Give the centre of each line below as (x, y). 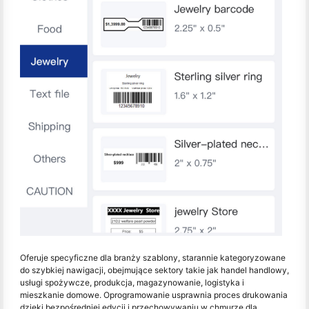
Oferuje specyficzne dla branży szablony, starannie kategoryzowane (153, 257)
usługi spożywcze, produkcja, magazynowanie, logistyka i (132, 282)
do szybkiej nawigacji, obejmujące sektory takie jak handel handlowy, (154, 270)
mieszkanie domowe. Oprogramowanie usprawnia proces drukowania (154, 295)
